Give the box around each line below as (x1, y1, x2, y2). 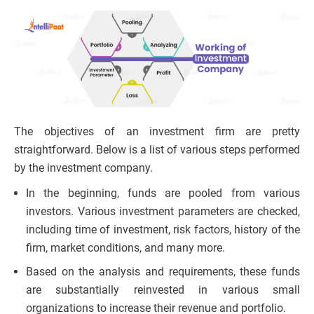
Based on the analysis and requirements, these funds (26, 265, 300, 279)
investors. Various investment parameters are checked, (26, 205, 300, 219)
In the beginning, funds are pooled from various (26, 186, 300, 200)
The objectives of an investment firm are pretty (14, 125, 300, 139)
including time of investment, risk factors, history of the (26, 223, 300, 237)
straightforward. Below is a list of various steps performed (14, 143, 300, 157)
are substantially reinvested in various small (26, 283, 300, 297)
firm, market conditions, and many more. (26, 241, 225, 255)
